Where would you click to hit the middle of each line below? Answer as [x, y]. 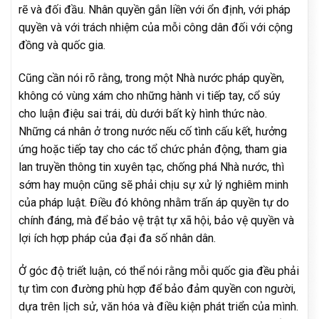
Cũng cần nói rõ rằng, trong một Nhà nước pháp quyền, [151, 78]
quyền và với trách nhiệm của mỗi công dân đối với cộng [156, 28]
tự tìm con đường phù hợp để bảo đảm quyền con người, [157, 288]
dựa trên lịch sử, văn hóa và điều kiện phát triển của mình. [158, 306]
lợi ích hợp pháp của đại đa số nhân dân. [117, 238]
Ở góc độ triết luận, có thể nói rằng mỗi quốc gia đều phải [159, 271]
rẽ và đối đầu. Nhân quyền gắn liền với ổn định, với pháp [155, 10]
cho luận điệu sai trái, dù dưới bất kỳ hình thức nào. [143, 113]
